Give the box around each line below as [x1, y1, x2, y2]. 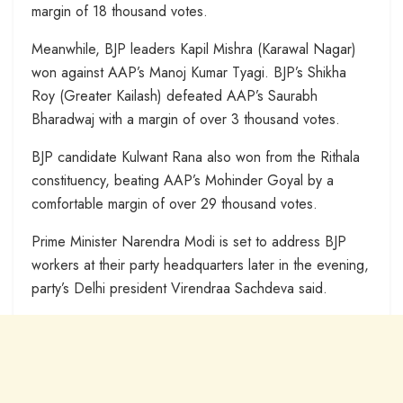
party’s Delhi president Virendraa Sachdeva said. [31, 277, 327, 299]
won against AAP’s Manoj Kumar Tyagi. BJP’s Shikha [31, 61, 346, 83]
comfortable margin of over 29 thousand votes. [31, 193, 318, 214]
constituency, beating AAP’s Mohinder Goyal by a [31, 169, 334, 191]
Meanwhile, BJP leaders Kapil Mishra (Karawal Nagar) [31, 38, 356, 59]
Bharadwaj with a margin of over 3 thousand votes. [31, 108, 340, 130]
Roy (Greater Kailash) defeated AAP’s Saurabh [31, 85, 318, 106]
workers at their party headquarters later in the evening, [31, 254, 369, 275]
